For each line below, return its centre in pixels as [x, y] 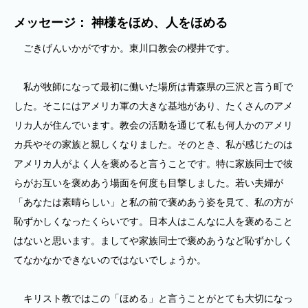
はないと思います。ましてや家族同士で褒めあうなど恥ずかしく [153, 241]
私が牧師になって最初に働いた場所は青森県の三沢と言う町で [153, 87]
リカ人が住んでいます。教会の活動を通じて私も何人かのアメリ [153, 125]
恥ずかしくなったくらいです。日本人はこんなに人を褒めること [153, 221]
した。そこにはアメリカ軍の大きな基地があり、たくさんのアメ [153, 106]
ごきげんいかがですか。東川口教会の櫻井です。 [124, 48]
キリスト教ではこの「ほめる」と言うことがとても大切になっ [153, 298]
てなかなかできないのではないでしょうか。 [110, 260]
